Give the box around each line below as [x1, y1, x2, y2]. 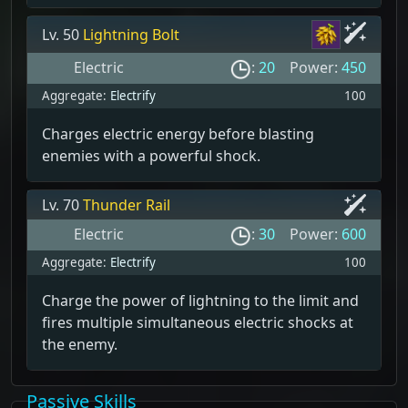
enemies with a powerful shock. [42, 145, 260, 166]
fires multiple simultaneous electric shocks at [42, 311, 353, 332]
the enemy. [42, 333, 117, 354]
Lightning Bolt [83, 24, 179, 45]
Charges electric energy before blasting [42, 123, 314, 144]
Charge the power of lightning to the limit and [42, 290, 359, 311]
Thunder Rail [83, 194, 170, 215]
